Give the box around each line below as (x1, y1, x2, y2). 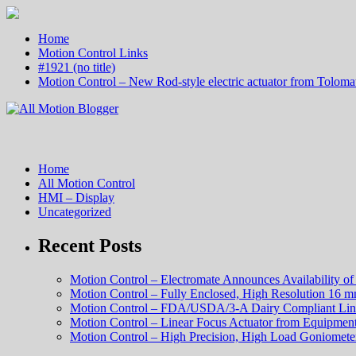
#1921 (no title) (38, 60, 115, 74)
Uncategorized (38, 205, 111, 219)
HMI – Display (38, 191, 114, 204)
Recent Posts (38, 234, 141, 256)
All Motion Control (38, 176, 135, 190)
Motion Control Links (38, 46, 148, 60)
